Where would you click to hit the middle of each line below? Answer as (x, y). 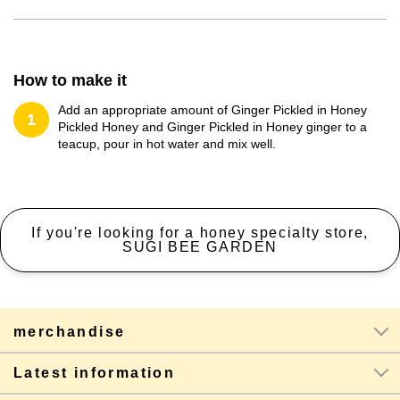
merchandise (70, 332)
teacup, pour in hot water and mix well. (167, 144)
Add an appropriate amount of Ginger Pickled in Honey (212, 110)
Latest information (95, 373)
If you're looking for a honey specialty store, (200, 233)
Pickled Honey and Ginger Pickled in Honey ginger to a (212, 127)
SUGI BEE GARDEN (200, 247)
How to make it (70, 80)
